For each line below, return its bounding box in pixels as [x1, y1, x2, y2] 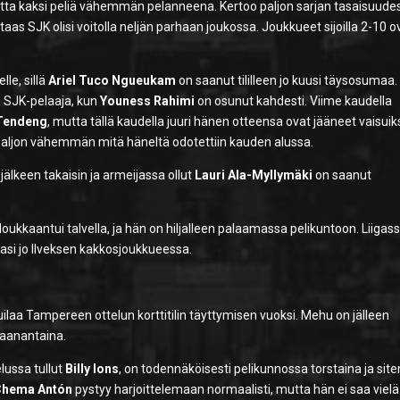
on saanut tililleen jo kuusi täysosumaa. [176, 73, 398, 88]
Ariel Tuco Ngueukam [48, 73, 177, 88]
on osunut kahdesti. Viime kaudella [195, 94, 393, 109]
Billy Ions [65, 362, 120, 377]
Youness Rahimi [100, 94, 196, 109]
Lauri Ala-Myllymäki [195, 168, 313, 183]
